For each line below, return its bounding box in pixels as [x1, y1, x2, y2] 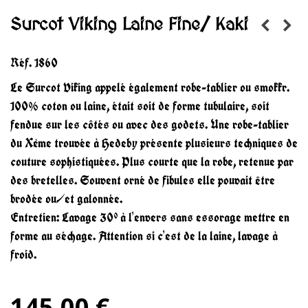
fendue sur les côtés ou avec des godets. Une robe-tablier [10, 116, 289, 133]
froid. [10, 246, 36, 263]
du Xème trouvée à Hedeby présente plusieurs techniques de [10, 135, 298, 151]
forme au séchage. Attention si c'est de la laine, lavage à [10, 228, 278, 244]
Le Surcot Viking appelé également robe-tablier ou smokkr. [10, 79, 289, 96]
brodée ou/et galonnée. [10, 190, 122, 207]
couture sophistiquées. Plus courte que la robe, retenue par [10, 153, 294, 170]
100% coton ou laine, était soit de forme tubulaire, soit [10, 98, 269, 114]
